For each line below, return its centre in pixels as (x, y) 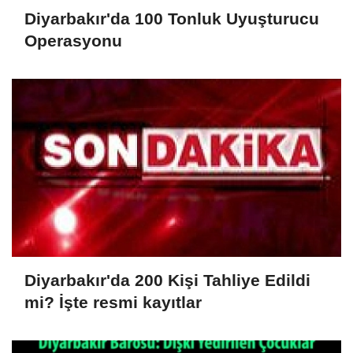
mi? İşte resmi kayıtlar (113, 303)
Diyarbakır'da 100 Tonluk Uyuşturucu (172, 19)
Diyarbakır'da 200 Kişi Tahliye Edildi (167, 281)
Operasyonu (73, 41)
